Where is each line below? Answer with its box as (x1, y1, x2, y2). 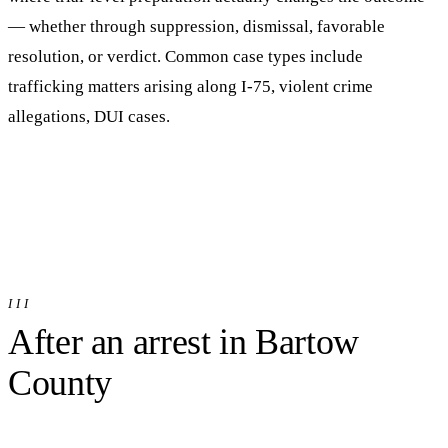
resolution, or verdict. (8, 46, 161, 66)
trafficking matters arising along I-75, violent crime (8, 76, 373, 96)
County (8, 362, 112, 403)
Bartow (255, 321, 360, 362)
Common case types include (161, 46, 363, 66)
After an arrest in (8, 321, 256, 362)
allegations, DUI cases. (8, 106, 170, 126)
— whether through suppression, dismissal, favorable (8, 16, 385, 36)
